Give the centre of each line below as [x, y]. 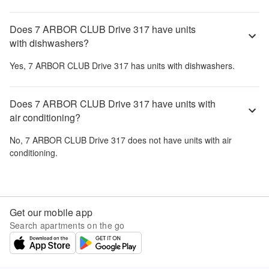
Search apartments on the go [67, 225]
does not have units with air [179, 140]
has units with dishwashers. [182, 66]
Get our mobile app [51, 213]
